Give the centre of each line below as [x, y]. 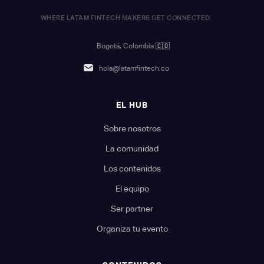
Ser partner [132, 208]
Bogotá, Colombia [126, 46]
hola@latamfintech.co [134, 68]
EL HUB [132, 105]
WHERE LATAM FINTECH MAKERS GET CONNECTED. [126, 17]
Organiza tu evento [132, 228]
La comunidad [132, 148]
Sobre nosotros [132, 128]
